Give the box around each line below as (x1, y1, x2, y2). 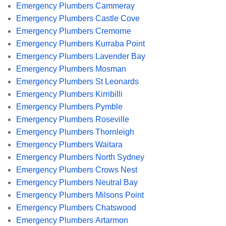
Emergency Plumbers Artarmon (16, 215, 128, 224)
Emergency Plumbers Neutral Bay (16, 178, 138, 187)
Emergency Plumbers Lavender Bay (16, 51, 145, 61)
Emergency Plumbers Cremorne (16, 26, 131, 35)
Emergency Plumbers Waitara (16, 140, 123, 149)
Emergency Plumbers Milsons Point (16, 190, 144, 199)
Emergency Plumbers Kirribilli (16, 89, 123, 98)
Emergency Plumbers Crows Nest (16, 165, 137, 174)
